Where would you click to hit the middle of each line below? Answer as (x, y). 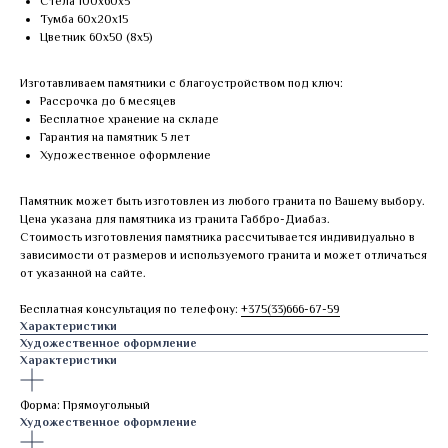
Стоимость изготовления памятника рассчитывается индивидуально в (217, 237)
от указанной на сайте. (83, 273)
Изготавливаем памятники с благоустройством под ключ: (181, 83)
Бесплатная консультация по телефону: (130, 309)
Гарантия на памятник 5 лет (115, 137)
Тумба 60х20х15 (84, 19)
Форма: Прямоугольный (85, 405)
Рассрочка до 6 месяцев (108, 101)
